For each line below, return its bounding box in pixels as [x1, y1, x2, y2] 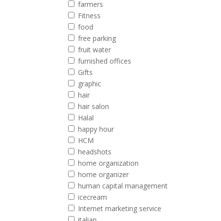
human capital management [78, 181, 168, 190]
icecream [78, 192, 108, 202]
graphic [78, 79, 102, 88]
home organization [78, 158, 139, 168]
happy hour [78, 124, 114, 134]
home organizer [78, 170, 129, 179]
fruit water [78, 45, 111, 54]
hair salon [78, 102, 110, 111]
